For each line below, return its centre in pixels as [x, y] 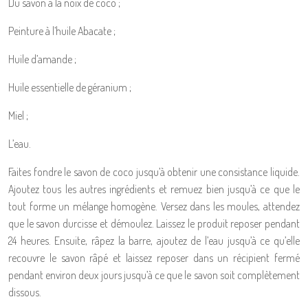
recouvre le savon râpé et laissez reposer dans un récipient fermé [154, 258]
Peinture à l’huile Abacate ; [62, 31]
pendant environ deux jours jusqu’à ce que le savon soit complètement [154, 275]
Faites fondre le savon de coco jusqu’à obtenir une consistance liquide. [154, 172]
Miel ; [18, 115]
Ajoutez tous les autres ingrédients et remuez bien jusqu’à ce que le [154, 189]
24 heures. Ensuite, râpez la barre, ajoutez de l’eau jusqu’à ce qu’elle [154, 241]
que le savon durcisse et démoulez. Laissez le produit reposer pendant [154, 223]
